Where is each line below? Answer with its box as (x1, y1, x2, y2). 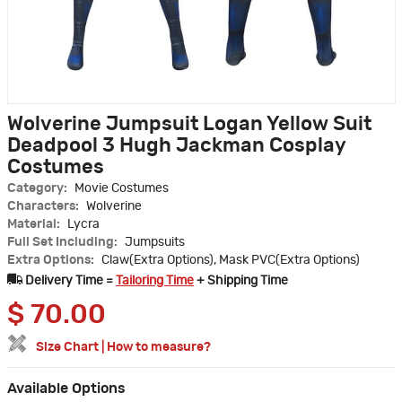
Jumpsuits (125, 236, 185, 249)
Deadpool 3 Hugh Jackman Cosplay (7, 135, 345, 156)
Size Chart (36, 341, 99, 354)
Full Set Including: (7, 236, 120, 249)
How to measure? (107, 341, 211, 354)
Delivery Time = (25, 275, 116, 288)
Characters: (7, 200, 82, 214)
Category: (7, 182, 70, 196)
